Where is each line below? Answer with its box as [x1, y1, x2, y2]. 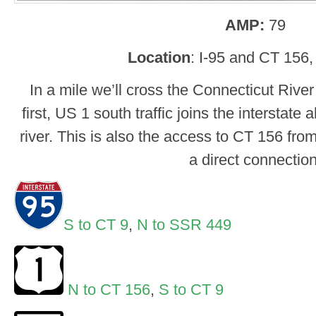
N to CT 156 [68, 281, 150, 299]
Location [128, 48, 191, 66]
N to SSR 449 [137, 216, 231, 234]
